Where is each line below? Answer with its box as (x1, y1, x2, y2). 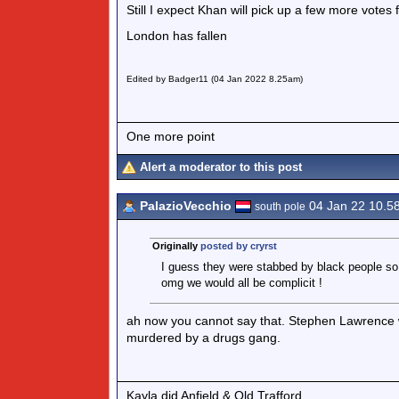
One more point (126, 128, 215, 143)
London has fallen (126, 28, 227, 43)
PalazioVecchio (140, 199, 232, 213)
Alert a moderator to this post (140, 160, 302, 174)
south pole (255, 200, 305, 213)
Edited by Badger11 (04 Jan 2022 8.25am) (126, 74, 303, 84)
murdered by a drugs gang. (126, 330, 281, 345)
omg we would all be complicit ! (160, 276, 322, 289)
